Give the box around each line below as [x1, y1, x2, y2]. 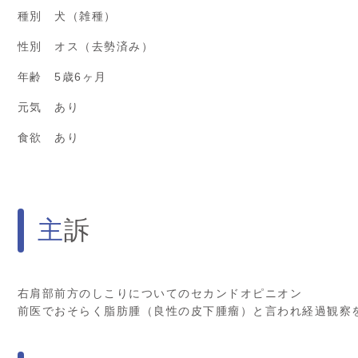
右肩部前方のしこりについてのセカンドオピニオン [17, 286, 303, 300]
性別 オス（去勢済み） [17, 39, 154, 53]
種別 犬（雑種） [17, 9, 117, 22]
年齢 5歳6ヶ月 [17, 70, 107, 83]
